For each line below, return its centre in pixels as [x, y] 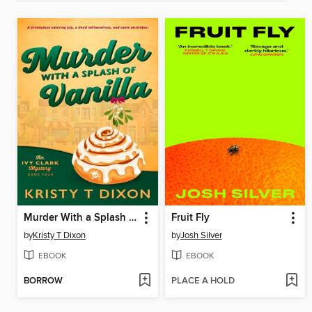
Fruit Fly [190, 218]
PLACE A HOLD [203, 281]
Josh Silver [201, 235]
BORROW [43, 281]
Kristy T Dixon [59, 235]
